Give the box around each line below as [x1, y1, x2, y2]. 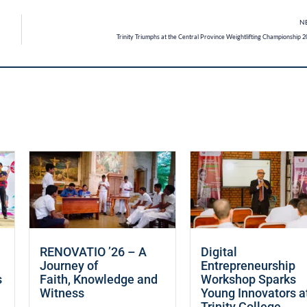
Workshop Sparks [201, 272, 297, 286]
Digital [201, 245, 238, 259]
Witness [39, 286, 87, 300]
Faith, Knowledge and [39, 272, 158, 286]
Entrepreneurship [201, 258, 296, 273]
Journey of [39, 258, 98, 273]
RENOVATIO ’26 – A [39, 245, 147, 259]
